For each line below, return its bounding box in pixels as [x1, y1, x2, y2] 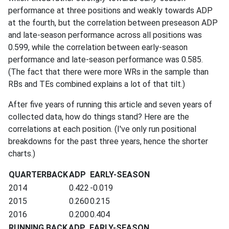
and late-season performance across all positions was [8, 30, 202, 40]
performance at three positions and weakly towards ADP [8, 6, 213, 15]
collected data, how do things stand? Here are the [8, 112, 189, 122]
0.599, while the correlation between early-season [8, 42, 188, 52]
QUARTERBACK [9, 170, 68, 179]
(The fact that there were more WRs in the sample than [8, 67, 209, 77]
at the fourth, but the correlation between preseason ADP [8, 18, 218, 28]
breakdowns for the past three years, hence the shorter [8, 136, 208, 146]
